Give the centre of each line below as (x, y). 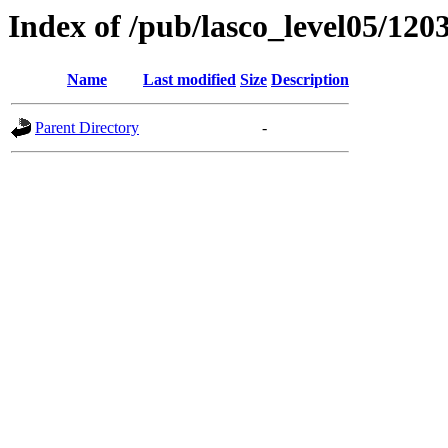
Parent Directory (87, 128)
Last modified (189, 80)
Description (310, 80)
